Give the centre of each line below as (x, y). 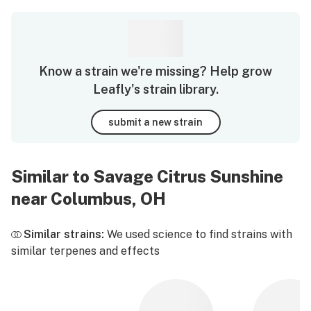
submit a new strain (155, 122)
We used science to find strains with (198, 234)
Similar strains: (64, 234)
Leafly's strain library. (155, 89)
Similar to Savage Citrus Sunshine (147, 176)
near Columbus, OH (89, 199)
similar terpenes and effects (85, 251)
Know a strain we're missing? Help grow (155, 71)
